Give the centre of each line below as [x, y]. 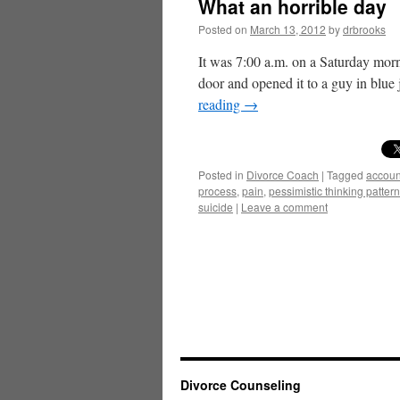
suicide [216, 207]
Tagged [345, 175]
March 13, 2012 [288, 29]
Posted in [221, 175]
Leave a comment [284, 207]
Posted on [223, 29]
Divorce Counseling [241, 385]
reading [221, 104]
